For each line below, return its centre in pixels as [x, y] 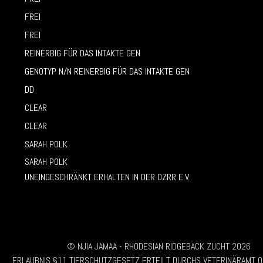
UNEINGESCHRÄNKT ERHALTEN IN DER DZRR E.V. [107, 177]
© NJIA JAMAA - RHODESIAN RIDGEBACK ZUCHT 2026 [159, 246]
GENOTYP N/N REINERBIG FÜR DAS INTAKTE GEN [107, 71]
